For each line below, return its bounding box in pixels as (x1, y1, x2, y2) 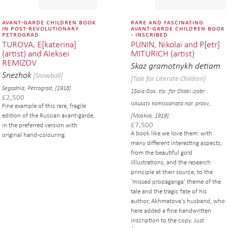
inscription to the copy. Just (130, 216, 204, 224)
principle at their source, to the (130, 167, 213, 176)
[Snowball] (33, 70, 63, 79)
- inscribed (130, 29, 168, 39)
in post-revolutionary (2, 23, 79, 33)
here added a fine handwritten (130, 206, 211, 215)
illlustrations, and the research (130, 158, 211, 166)
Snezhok (2, 69, 32, 80)
